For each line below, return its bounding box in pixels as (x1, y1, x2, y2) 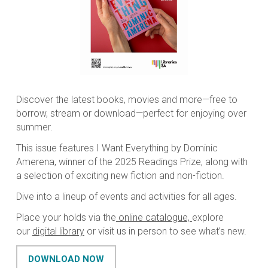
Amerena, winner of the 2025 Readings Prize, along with (16, 156, 248, 168)
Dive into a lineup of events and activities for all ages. (16, 191, 237, 203)
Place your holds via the (16, 212, 116, 224)
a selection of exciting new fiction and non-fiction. (16, 170, 224, 182)
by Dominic (168, 142, 218, 154)
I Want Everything (96, 142, 169, 154)
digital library (32, 226, 84, 237)
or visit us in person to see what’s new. (86, 226, 246, 237)
